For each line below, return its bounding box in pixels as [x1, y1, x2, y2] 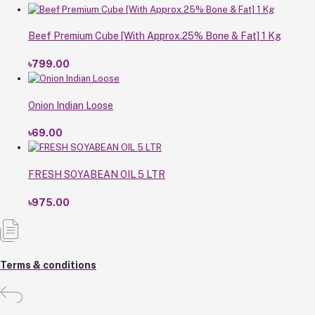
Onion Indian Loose [28, 99, 113, 111]
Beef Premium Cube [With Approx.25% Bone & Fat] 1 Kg [28, 30, 281, 42]
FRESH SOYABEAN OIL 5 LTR [28, 168, 165, 180]
